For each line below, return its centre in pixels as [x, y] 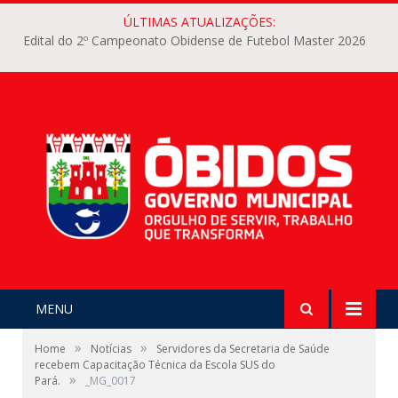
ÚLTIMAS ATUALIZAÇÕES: [199, 22]
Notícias [111, 349]
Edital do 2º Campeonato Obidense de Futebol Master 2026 [195, 41]
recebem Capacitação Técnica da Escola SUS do [155, 365]
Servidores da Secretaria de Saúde [243, 349]
